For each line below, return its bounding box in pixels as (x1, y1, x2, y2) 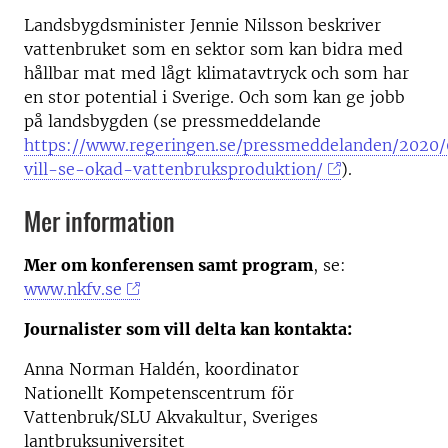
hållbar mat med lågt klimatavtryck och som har (24, 62, 409, 83)
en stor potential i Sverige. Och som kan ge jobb (24, 86, 405, 107)
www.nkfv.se (24, 278, 122, 299)
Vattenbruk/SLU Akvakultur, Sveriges (24, 406, 318, 427)
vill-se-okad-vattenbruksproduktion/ (24, 158, 323, 179)
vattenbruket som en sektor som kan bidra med (24, 38, 403, 59)
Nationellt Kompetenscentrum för (24, 382, 294, 403)
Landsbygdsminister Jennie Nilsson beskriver (24, 14, 381, 35)
